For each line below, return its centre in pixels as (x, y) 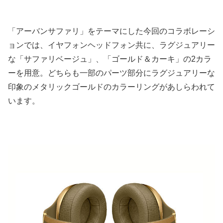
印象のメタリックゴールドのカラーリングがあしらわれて (111, 87)
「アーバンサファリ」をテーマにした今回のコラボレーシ (111, 31)
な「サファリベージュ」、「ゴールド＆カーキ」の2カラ (110, 59)
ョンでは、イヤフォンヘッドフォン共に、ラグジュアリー (111, 45)
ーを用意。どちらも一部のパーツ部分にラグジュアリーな (111, 73)
